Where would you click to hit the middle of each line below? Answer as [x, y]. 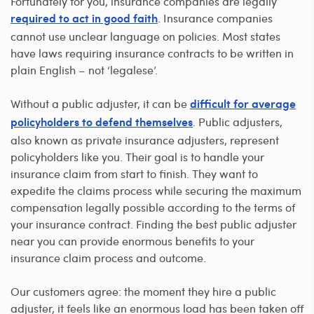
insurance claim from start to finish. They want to [134, 173]
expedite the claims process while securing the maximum [156, 190]
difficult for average [243, 105]
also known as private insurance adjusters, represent [145, 139]
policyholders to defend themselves [102, 123]
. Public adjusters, [238, 121]
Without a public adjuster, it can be [100, 103]
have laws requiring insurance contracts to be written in [152, 53]
